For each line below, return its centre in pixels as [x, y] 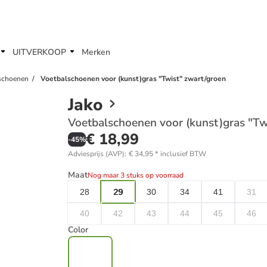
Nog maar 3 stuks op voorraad [136, 175]
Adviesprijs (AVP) [96, 154]
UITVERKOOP [39, 52]
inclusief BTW [183, 154]
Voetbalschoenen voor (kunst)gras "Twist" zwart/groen [133, 79]
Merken [96, 52]
